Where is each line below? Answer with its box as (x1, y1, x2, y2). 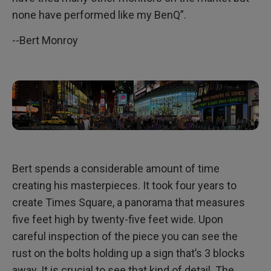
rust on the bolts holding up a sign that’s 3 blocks (12, 246, 245, 260)
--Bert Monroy (12, 34, 78, 47)
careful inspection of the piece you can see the (12, 229, 238, 243)
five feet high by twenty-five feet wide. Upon (12, 212, 223, 226)
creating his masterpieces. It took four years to (12, 178, 237, 192)
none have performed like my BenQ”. (12, 8, 186, 22)
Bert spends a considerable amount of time (12, 162, 220, 175)
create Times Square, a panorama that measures (12, 195, 245, 209)
